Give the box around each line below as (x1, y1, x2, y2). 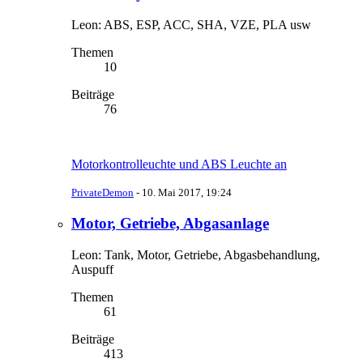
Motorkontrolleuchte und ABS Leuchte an (71, 157, 287, 172)
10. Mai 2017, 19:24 (142, 186, 232, 199)
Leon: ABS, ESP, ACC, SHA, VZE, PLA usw (71, 18, 311, 32)
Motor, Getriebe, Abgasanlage (71, 214, 269, 232)
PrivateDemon (71, 186, 134, 199)
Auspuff (71, 262, 113, 276)
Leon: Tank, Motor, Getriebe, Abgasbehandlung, (71, 247, 320, 262)
